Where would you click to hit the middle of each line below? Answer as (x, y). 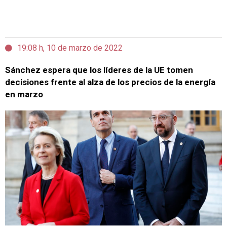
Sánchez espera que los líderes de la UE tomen (99, 70)
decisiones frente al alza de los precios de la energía (110, 82)
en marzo (24, 94)
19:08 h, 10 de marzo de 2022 (70, 48)
